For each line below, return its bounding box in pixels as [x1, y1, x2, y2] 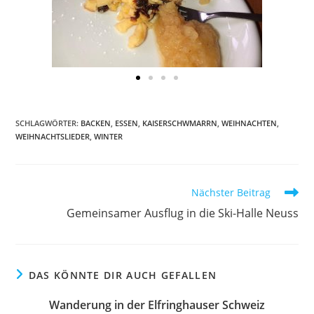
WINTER [94, 131, 123, 142]
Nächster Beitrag [191, 186, 271, 199]
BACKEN [81, 118, 111, 128]
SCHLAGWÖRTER [15, 118, 77, 128]
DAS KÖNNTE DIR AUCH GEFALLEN [28, 268, 217, 282]
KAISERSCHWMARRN [142, 118, 218, 128]
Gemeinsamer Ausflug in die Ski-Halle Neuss [66, 205, 299, 221]
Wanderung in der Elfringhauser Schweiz [49, 297, 265, 313]
